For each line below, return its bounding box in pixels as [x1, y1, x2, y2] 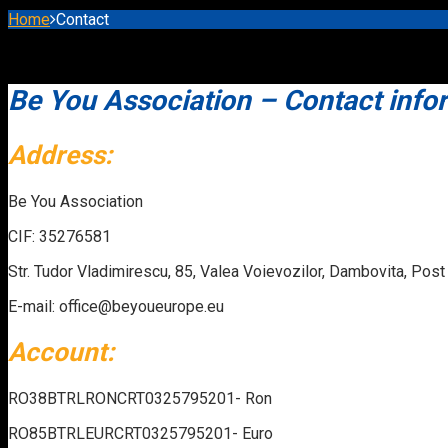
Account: [8, 337, 114, 368]
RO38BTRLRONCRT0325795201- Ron [8, 388, 272, 408]
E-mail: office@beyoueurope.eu [8, 296, 224, 316]
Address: [8, 139, 112, 170]
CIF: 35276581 [8, 226, 111, 246]
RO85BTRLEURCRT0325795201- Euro [8, 423, 273, 443]
